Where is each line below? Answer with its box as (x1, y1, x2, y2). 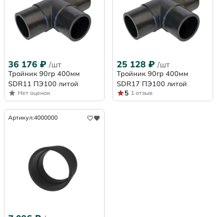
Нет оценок (18, 89, 50, 97)
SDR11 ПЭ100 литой (8, 79, 78, 89)
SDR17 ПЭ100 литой (117, 79, 187, 89)
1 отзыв (131, 89, 153, 97)
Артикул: (8, 114, 34, 122)
